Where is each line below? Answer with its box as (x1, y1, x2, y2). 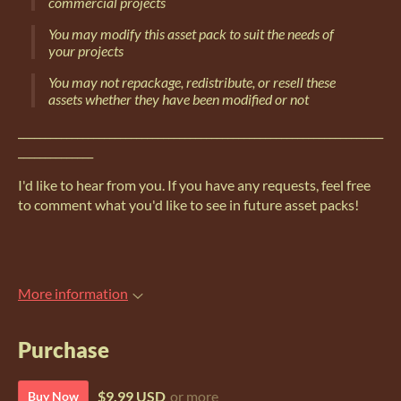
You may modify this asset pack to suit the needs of (48, 25, 334, 43)
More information (18, 285, 128, 303)
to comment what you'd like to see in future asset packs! (18, 196, 359, 214)
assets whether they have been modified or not (48, 90, 309, 108)
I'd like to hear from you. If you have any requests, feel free (18, 176, 371, 194)
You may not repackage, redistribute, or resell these (48, 73, 336, 91)
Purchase (18, 336, 109, 363)
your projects (48, 42, 124, 60)
